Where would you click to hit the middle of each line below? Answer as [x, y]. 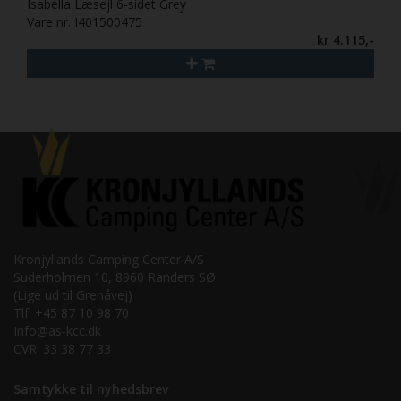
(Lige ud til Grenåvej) [73, 294]
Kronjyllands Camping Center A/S [109, 259]
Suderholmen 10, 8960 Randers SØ [115, 277]
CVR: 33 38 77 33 [62, 348]
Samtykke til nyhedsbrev [91, 388]
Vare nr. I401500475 [85, 21]
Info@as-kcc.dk [57, 330]
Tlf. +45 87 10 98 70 [71, 312]
